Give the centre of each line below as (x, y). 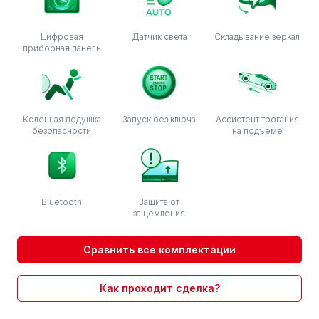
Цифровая (62, 37)
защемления (159, 213)
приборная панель (62, 48)
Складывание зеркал (257, 37)
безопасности (62, 131)
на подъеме (257, 131)
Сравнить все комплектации (159, 250)
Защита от (159, 202)
